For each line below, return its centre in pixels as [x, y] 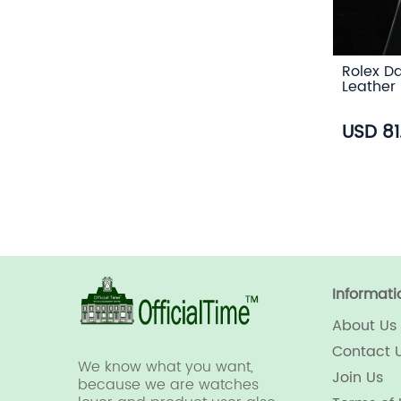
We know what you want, [166, 367]
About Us [365, 326]
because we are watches [168, 385]
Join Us [358, 378]
